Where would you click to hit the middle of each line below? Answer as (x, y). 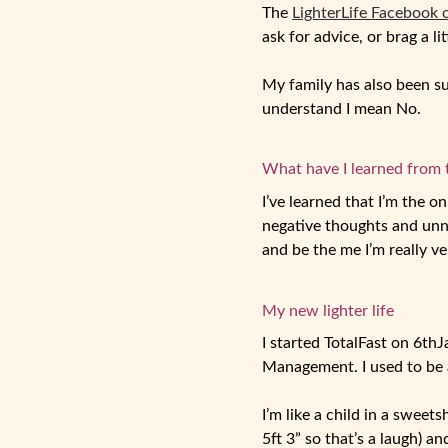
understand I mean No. (341, 108)
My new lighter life (328, 310)
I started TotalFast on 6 (342, 343)
